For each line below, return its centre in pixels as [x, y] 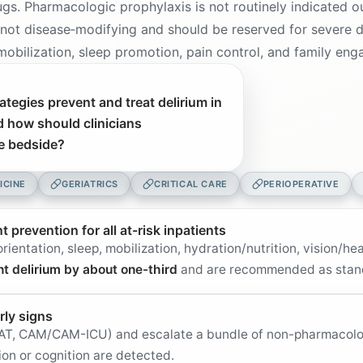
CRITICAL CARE [191, 184]
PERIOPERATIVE [301, 184]
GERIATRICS [90, 184]
